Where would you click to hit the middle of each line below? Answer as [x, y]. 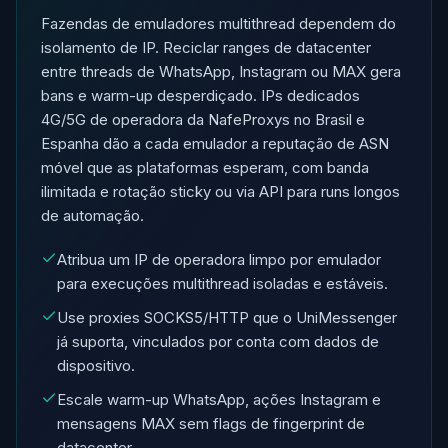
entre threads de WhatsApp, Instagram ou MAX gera [221, 71]
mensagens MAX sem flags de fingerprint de [211, 423]
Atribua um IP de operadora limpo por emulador [219, 259]
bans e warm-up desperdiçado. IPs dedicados [200, 95]
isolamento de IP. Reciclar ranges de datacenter [206, 47]
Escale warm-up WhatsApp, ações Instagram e [219, 399]
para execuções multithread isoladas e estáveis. [222, 283]
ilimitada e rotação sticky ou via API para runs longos [220, 191]
